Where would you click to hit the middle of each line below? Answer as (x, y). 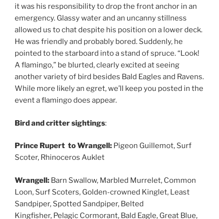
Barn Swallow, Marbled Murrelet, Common (123, 180)
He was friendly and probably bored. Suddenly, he (99, 42)
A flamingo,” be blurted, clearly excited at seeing (97, 65)
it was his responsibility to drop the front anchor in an (106, 7)
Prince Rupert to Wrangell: (64, 146)
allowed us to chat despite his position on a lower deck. (109, 30)
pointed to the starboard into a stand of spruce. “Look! (107, 54)
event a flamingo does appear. (66, 100)
